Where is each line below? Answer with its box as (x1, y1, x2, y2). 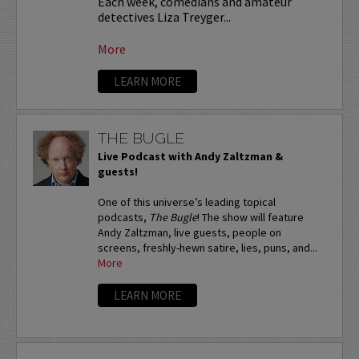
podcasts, (97, 210, 149, 225)
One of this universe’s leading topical (97, 195, 276, 210)
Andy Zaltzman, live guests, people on (97, 225, 281, 240)
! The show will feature (196, 210, 304, 225)
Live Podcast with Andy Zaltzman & (97, 149, 283, 164)
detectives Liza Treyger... (97, 8, 231, 25)
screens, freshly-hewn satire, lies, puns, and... (97, 240, 317, 256)
